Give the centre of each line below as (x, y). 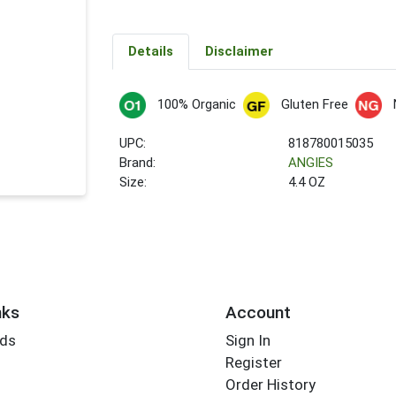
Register (253, 363)
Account (258, 312)
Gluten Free (314, 104)
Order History (270, 385)
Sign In (247, 341)
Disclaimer (239, 52)
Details (150, 52)
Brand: (138, 163)
